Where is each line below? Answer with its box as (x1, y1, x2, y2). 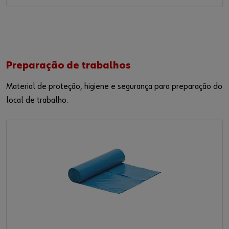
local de (6, 96, 37, 105)
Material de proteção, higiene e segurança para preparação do (6, 82, 222, 91)
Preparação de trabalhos (6, 60, 131, 71)
